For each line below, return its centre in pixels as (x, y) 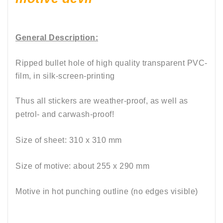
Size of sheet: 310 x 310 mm (69, 140)
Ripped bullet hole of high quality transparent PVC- (111, 63)
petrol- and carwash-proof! (65, 114)
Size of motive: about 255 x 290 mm (82, 166)
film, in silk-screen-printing (65, 76)
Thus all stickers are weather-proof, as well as (102, 101)
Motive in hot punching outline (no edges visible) (107, 192)
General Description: (57, 38)
